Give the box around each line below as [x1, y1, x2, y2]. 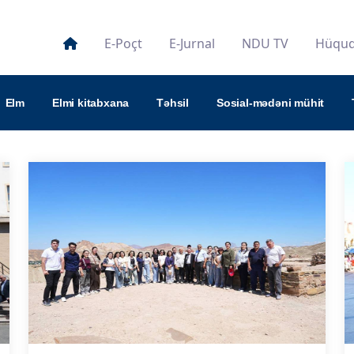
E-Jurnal [169, 35, 215, 52]
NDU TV [242, 35, 288, 52]
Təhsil [156, 96, 190, 109]
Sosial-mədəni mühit [217, 96, 325, 109]
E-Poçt [104, 35, 142, 52]
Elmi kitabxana [52, 96, 130, 109]
